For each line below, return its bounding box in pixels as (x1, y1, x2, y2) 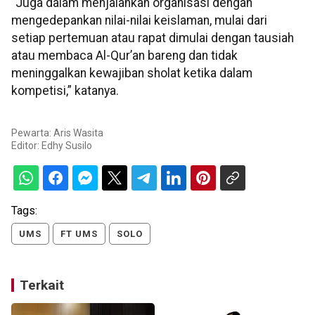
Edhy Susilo (41, 140, 92, 152)
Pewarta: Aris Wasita (11, 127, 103, 139)
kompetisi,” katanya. (11, 84, 119, 98)
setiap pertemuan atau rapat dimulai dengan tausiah (11, 31, 294, 46)
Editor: (11, 140, 41, 152)
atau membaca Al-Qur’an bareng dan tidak (11, 49, 238, 63)
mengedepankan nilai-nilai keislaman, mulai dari (11, 13, 267, 28)
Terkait (20, 277, 64, 294)
